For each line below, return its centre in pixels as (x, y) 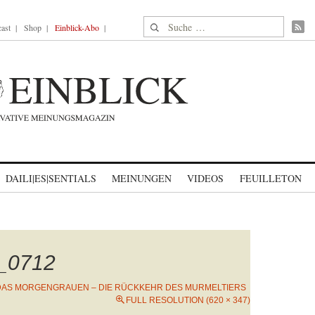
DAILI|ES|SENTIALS (51, 178)
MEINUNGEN (142, 178)
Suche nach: (171, 24)
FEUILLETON (270, 178)
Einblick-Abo (77, 27)
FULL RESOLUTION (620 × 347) (188, 300)
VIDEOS (205, 178)
